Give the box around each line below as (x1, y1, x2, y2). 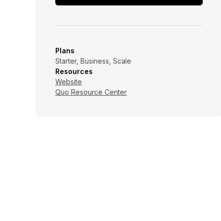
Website (55, 77, 82, 86)
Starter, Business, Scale (55, 56, 131, 65)
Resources (55, 67, 93, 75)
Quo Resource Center (55, 87, 127, 96)
